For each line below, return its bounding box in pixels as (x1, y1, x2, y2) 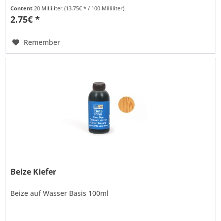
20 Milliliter (34, 4, 65, 12)
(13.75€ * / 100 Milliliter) (64, 4, 125, 12)
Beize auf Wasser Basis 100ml (10, 188, 109, 198)
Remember (24, 37, 61, 47)
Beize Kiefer (10, 166, 57, 178)
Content (10, 4, 35, 12)
